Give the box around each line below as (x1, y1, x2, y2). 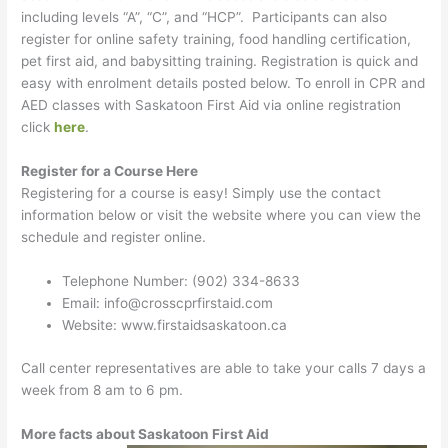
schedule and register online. (21, 229, 207, 246)
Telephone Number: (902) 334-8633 (62, 273, 301, 290)
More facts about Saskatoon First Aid (21, 425, 270, 442)
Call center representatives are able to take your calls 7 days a (21, 359, 427, 376)
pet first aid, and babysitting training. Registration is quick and (21, 53, 419, 70)
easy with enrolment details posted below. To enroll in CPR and (21, 75, 426, 92)
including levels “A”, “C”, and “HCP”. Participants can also (21, 9, 388, 26)
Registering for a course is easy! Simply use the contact (21, 185, 382, 202)
